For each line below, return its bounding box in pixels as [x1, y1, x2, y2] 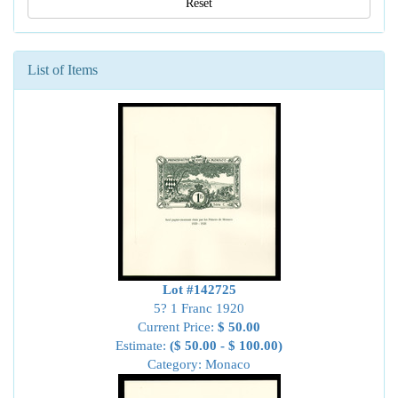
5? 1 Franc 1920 [154, 301, 244, 315]
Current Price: [138, 320, 218, 334]
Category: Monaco [147, 357, 251, 371]
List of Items [28, 62, 98, 77]
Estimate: [115, 338, 170, 353]
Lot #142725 [162, 283, 236, 297]
